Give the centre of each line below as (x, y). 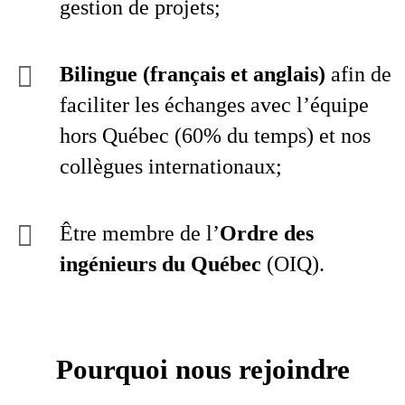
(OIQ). (293, 264)
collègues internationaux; (171, 166)
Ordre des (267, 233)
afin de (358, 74)
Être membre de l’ (140, 233)
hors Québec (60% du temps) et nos (215, 136)
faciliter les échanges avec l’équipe (214, 105)
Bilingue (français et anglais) (193, 74)
